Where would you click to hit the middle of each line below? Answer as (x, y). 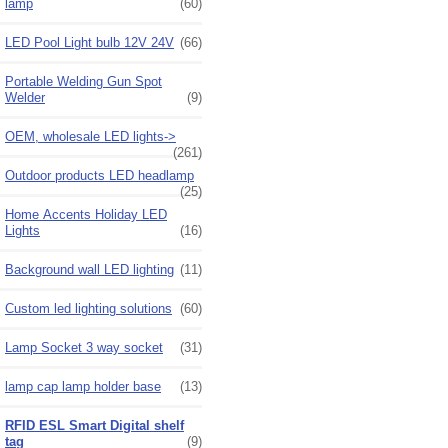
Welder (25, 97)
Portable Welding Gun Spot (83, 81)
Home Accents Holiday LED (86, 214)
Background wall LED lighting (89, 269)
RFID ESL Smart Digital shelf (94, 425)
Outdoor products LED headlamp (99, 175)
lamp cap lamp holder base (83, 386)
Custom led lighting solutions (88, 308)
